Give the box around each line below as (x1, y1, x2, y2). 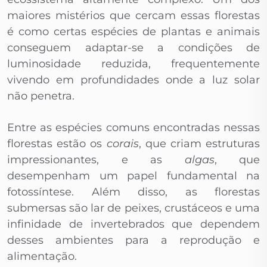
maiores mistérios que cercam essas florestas (7, 9, 260, 23)
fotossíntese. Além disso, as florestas (7, 185, 260, 199)
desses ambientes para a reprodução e (7, 234, 260, 247)
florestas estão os (7, 137, 107, 151)
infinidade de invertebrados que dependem (7, 218, 260, 231)
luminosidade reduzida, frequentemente (7, 57, 260, 71)
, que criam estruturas (138, 137, 260, 151)
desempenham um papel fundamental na (7, 169, 260, 183)
